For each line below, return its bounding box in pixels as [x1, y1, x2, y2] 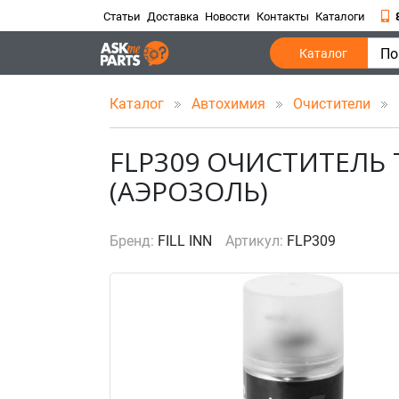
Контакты [256, 10, 309, 23]
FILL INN [158, 232, 212, 249]
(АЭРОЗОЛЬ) [110, 173, 268, 209]
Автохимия [191, 95, 269, 112]
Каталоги [315, 10, 365, 23]
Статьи [103, 10, 141, 23]
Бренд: [110, 232, 154, 249]
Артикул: [225, 232, 283, 249]
